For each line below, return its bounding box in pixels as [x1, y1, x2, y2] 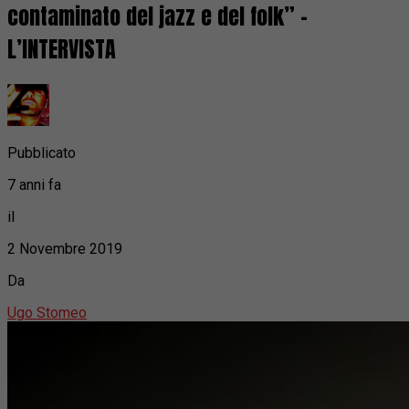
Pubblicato [7, 143, 76, 162]
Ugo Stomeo [7, 303, 87, 321]
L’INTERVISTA [7, 33, 116, 67]
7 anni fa [7, 175, 61, 194]
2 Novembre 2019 [7, 239, 122, 257]
